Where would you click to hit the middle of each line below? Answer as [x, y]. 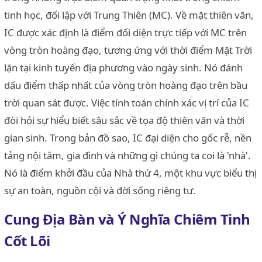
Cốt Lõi [27, 240]
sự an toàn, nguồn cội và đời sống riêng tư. [100, 190]
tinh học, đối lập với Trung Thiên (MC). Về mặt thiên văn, [129, 15]
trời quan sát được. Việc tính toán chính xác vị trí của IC [127, 102]
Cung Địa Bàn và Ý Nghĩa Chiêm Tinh [127, 219]
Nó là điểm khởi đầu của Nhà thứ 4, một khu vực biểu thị [130, 173]
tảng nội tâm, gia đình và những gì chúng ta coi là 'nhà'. [127, 155]
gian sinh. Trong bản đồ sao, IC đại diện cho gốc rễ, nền [128, 137]
